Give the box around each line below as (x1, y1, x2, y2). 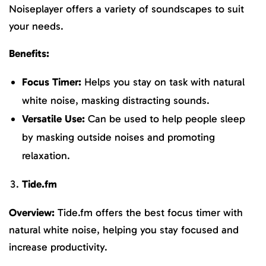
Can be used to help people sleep (85, 112, 245, 125)
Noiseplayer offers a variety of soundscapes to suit (9, 2, 244, 15)
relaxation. (22, 148, 70, 162)
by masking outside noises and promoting (22, 130, 215, 144)
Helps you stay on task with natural (81, 75, 245, 88)
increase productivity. (9, 240, 110, 254)
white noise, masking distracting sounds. (22, 93, 210, 107)
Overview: (9, 205, 55, 219)
